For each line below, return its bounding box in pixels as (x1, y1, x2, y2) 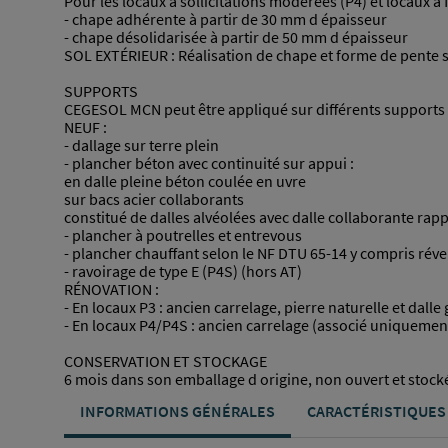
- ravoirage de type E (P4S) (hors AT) (64, 261, 302, 282)
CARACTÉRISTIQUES (307, 401, 446, 422)
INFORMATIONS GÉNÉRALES (80, 401, 275, 422)
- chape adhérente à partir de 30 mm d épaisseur (64, 9, 387, 30)
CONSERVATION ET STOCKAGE (64, 351, 267, 372)
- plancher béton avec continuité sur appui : (64, 153, 354, 174)
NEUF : (64, 117, 107, 138)
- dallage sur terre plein (64, 135, 219, 156)
